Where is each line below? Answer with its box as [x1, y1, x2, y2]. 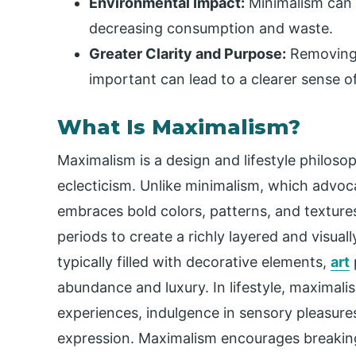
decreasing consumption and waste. [89, 20, 333, 37]
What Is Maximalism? [57, 114, 300, 141]
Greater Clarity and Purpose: [89, 45, 286, 63]
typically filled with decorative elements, [57, 253, 331, 271]
